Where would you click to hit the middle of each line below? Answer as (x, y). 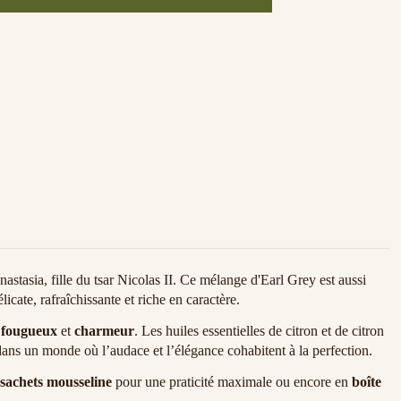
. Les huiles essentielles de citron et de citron (259, 331)
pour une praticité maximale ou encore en (232, 381)
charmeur (104, 331)
